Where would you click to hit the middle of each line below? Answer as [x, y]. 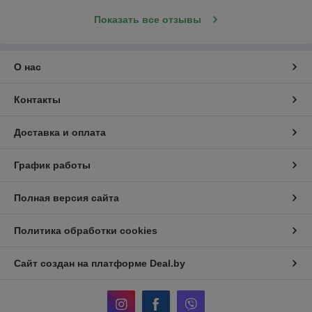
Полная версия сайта [67, 198]
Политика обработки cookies [86, 231]
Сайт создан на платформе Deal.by [100, 264]
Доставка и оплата [60, 133]
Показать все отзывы [147, 20]
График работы [52, 165]
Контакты [37, 100]
